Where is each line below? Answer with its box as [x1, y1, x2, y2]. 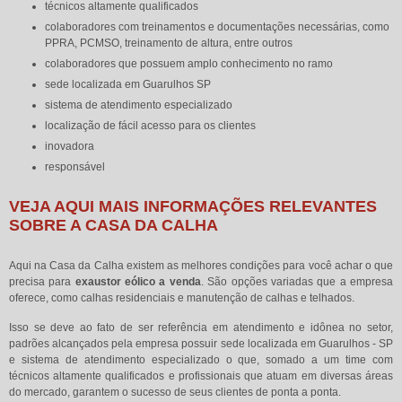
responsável [45, 160, 105, 173]
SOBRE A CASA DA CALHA [9, 215, 218, 234]
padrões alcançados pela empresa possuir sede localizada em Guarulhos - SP [9, 336, 393, 350]
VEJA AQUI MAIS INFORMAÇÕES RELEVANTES [9, 197, 377, 215]
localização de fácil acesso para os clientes [45, 118, 256, 132]
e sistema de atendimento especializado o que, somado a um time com [9, 353, 393, 366]
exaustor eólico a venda [74, 275, 201, 288]
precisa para [9, 275, 75, 288]
